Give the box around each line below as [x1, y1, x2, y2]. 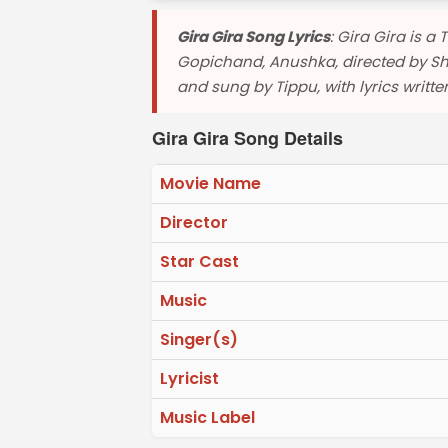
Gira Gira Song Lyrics [177, 25, 330, 47]
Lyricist [160, 366, 219, 390]
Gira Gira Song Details [152, 124, 343, 151]
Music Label [160, 405, 255, 429]
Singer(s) [160, 327, 238, 351]
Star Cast [160, 249, 239, 273]
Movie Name [160, 171, 261, 195]
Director [160, 210, 228, 234]
